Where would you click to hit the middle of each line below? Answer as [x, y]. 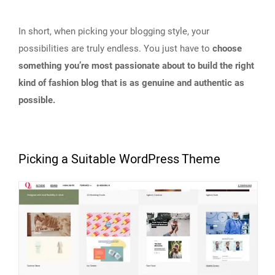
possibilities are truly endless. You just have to [115, 48]
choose [227, 48]
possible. [37, 100]
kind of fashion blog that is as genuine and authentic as [131, 83]
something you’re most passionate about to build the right [136, 65]
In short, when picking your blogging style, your [114, 31]
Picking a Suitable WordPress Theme [119, 159]
